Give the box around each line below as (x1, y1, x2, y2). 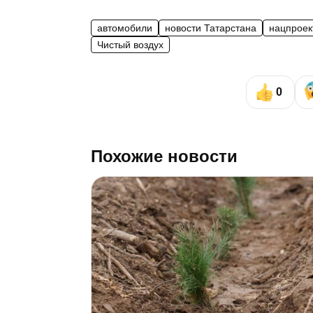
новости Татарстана (165, 22, 256, 34)
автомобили (97, 22, 152, 34)
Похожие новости (91, 146, 238, 166)
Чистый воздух (97, 39, 163, 50)
